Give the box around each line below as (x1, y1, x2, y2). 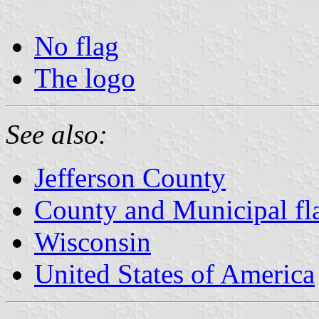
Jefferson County (34, 162, 226, 193)
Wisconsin (34, 226, 151, 257)
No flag (34, 30, 119, 61)
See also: (6, 118, 108, 150)
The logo (34, 62, 135, 93)
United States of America (34, 258, 315, 289)
